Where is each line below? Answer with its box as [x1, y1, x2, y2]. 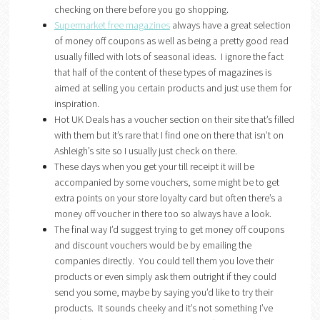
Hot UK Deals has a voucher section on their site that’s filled [54, 112, 294, 126]
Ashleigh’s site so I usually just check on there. [54, 144, 237, 157]
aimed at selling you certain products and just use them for [54, 81, 291, 94]
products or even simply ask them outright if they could [54, 269, 276, 283]
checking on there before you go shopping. [54, 2, 229, 16]
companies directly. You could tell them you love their [54, 254, 274, 267]
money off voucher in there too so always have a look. [54, 206, 271, 220]
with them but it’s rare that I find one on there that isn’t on [54, 128, 284, 141]
